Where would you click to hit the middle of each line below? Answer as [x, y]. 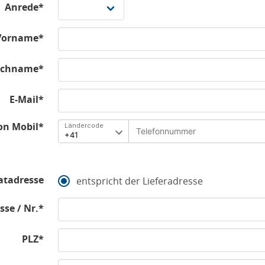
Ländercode [84, 125]
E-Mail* [27, 99]
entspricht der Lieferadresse [140, 181]
